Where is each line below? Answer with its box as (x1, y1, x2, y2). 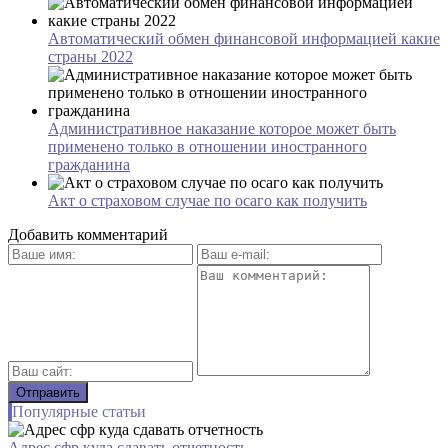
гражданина (48, 155, 130, 173)
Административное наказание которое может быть (48, 119, 396, 137)
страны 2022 (48, 47, 133, 65)
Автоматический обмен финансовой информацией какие (48, 29, 440, 47)
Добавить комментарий (8, 225, 168, 243)
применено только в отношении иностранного (48, 137, 367, 155)
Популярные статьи (12, 402, 146, 420)
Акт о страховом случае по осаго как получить (48, 191, 367, 209)
